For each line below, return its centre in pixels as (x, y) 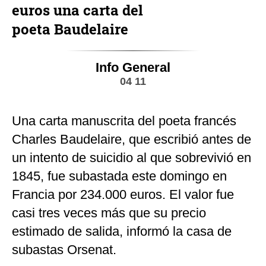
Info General (133, 68)
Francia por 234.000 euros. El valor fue (123, 195)
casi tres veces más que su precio (109, 213)
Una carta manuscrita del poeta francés (124, 121)
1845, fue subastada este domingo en (119, 176)
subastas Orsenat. (64, 250)
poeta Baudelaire (70, 29)
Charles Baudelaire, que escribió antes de (132, 140)
